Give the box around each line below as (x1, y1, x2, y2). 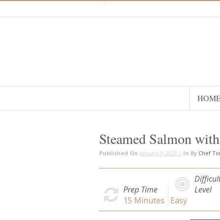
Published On (99, 149, 139, 157)
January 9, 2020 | (139, 149, 182, 157)
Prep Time (123, 184, 158, 195)
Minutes (132, 194, 165, 206)
